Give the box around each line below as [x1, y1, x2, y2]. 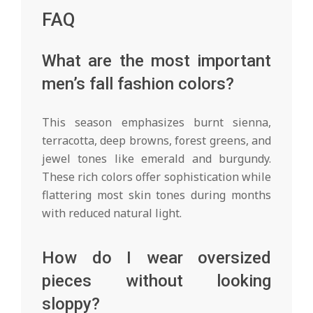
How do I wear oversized [42, 247, 271, 268]
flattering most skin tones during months [42, 187, 271, 203]
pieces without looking [42, 270, 271, 291]
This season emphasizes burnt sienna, [42, 114, 271, 130]
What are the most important [42, 50, 271, 71]
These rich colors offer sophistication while [42, 168, 271, 184]
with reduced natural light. [42, 205, 182, 221]
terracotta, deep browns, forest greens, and [42, 132, 271, 148]
